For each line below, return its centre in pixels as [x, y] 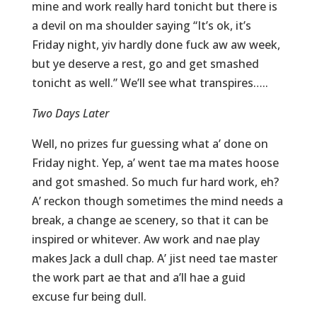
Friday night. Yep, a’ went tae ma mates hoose [155, 163]
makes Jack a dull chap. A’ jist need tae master [154, 259]
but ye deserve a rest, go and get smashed [145, 64]
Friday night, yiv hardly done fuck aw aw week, [156, 45]
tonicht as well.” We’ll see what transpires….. [150, 83]
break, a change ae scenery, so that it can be [150, 220]
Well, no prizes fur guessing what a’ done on [150, 144]
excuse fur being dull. [89, 297]
